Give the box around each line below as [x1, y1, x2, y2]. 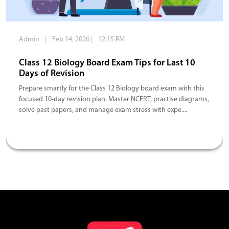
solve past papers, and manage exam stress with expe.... [19, 106, 188, 114]
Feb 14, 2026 [52, 36, 89, 43]
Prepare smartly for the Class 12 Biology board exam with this [19, 85, 204, 93]
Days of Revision [19, 69, 84, 79]
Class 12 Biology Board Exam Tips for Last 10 [19, 58, 195, 68]
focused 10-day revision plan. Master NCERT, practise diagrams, [19, 96, 209, 103]
